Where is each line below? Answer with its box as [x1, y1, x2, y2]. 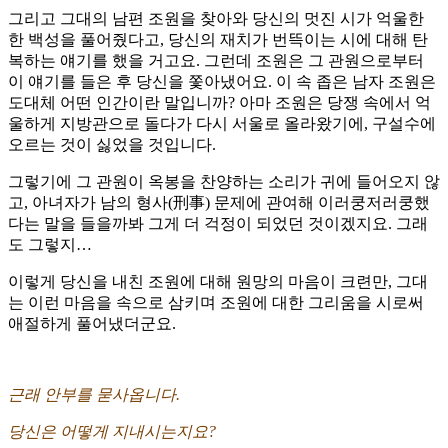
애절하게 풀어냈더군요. [8, 315, 176, 333]
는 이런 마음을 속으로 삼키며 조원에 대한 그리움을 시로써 [8, 294, 424, 312]
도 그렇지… [8, 236, 92, 254]
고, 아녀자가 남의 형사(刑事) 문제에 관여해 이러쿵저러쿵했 [8, 194, 430, 212]
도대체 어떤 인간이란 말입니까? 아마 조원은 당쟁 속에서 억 [8, 94, 431, 112]
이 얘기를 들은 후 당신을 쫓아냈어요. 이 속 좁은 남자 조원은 [8, 73, 436, 91]
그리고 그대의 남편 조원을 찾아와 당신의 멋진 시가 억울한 [8, 10, 424, 28]
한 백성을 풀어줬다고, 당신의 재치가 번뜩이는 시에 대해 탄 [8, 31, 428, 49]
